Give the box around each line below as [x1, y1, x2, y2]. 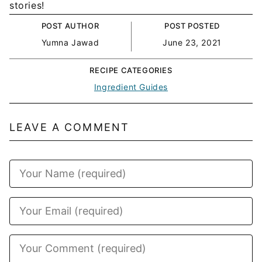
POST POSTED [164, 21, 220, 30]
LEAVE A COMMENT [9, 121, 130, 133]
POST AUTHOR [41, 21, 99, 30]
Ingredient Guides [94, 82, 168, 92]
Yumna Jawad [41, 37, 99, 47]
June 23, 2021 [163, 37, 222, 47]
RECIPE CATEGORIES [89, 65, 173, 75]
